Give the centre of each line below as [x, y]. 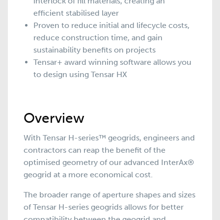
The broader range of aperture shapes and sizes [110, 194]
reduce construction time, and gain [98, 37]
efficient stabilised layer [76, 13]
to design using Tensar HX [80, 74]
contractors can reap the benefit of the [95, 150]
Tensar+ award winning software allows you [112, 62]
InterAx [173, 162]
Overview [54, 118]
